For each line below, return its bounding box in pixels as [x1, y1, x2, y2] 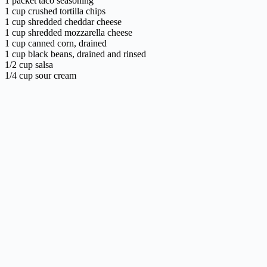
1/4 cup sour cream [5, 70, 76, 81]
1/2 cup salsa [5, 60, 53, 70]
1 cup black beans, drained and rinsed [5, 49, 146, 60]
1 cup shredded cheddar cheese [5, 17, 122, 27]
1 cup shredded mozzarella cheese [5, 27, 132, 38]
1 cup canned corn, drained [5, 38, 107, 49]
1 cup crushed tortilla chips [5, 6, 105, 17]
